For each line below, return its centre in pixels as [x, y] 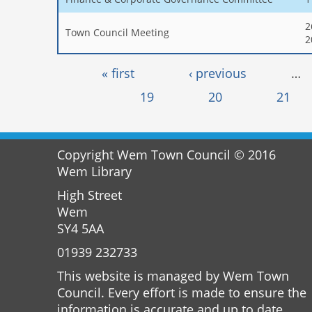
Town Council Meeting [117, 32]
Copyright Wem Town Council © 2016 [166, 155]
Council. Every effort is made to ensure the [182, 292]
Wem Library [94, 171]
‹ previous [218, 73]
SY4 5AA [80, 228]
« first [118, 73]
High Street [89, 195]
